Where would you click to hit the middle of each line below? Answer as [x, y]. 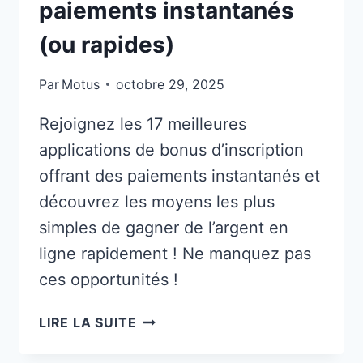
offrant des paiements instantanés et [179, 175]
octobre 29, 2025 [171, 84]
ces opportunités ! [109, 279]
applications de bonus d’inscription [171, 149]
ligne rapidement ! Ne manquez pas [175, 253]
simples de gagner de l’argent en [164, 227]
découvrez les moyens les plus [157, 201]
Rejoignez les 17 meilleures [143, 124]
